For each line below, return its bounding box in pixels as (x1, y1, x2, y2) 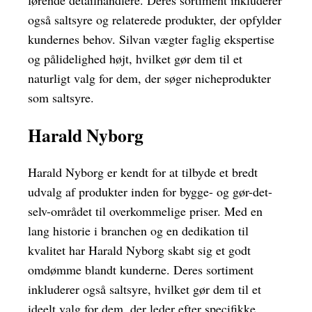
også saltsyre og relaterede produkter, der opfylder (28, 11, 281, 29)
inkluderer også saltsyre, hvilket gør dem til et (28, 281, 261, 298)
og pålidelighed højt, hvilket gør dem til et (28, 50, 242, 68)
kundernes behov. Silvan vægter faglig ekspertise (28, 31, 274, 48)
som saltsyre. (28, 89, 94, 107)
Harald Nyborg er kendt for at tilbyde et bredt (28, 164, 258, 181)
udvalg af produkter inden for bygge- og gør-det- (28, 183, 272, 201)
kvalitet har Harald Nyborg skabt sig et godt (28, 242, 251, 259)
